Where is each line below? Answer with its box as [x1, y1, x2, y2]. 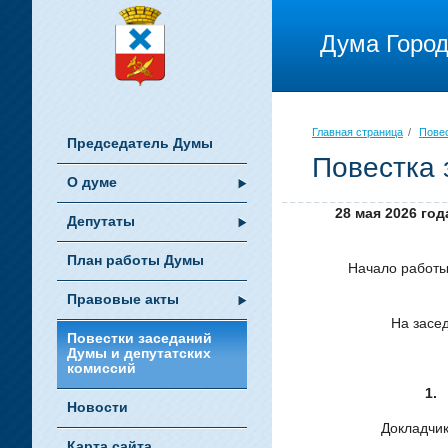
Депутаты [67, 213, 135, 229]
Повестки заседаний [67, 330, 212, 346]
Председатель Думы [67, 135, 213, 151]
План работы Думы [67, 252, 204, 268]
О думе [67, 174, 117, 190]
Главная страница [312, 126, 403, 138]
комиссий [67, 360, 136, 376]
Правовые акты [67, 291, 179, 307]
